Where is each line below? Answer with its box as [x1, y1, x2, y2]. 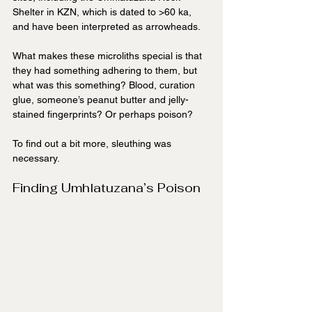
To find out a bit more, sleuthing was [13, 138, 174, 150]
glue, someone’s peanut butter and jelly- [13, 94, 189, 106]
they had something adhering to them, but [13, 65, 200, 77]
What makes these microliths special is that [13, 50, 205, 62]
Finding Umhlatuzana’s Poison [13, 180, 201, 196]
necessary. [13, 153, 60, 164]
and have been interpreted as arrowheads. [13, 21, 201, 33]
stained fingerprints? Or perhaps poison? [13, 109, 193, 120]
